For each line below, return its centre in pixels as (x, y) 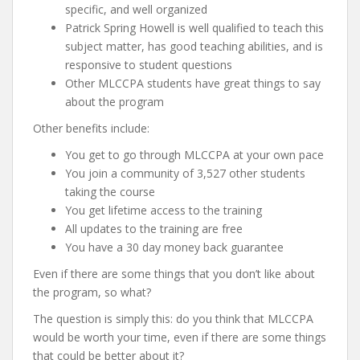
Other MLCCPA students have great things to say (193, 83)
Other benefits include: (91, 128)
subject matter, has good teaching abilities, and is (194, 46)
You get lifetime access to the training (164, 210)
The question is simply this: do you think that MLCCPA (173, 319)
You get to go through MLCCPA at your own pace (194, 155)
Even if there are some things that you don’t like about (174, 274)
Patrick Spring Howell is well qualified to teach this (194, 28)
